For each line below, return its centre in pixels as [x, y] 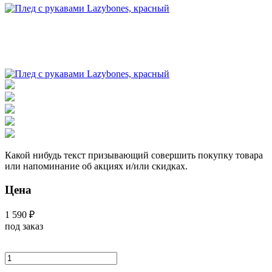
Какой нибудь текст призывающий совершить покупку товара [134, 155]
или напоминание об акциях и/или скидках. [96, 166]
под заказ [24, 226]
